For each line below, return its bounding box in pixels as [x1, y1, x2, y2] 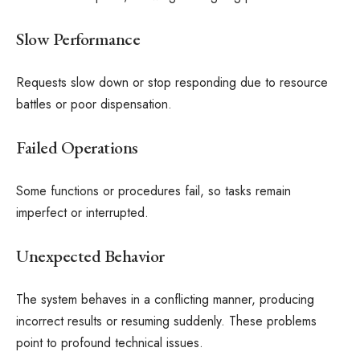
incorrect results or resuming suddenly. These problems [16, 312, 317, 330]
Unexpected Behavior [16, 243, 165, 268]
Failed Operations [16, 135, 138, 159]
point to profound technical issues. [16, 333, 203, 352]
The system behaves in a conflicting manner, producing [16, 290, 314, 309]
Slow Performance [16, 27, 140, 51]
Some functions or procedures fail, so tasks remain [16, 182, 291, 200]
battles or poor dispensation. [16, 95, 172, 113]
